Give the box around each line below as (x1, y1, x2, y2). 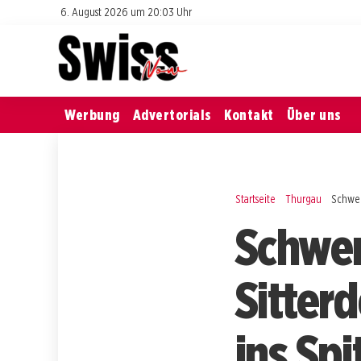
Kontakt (224, 106, 274, 123)
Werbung (64, 106, 120, 123)
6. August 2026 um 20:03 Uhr (60, 5, 192, 19)
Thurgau (285, 191, 322, 205)
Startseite (235, 191, 276, 205)
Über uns (286, 106, 342, 123)
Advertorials (132, 106, 212, 123)
